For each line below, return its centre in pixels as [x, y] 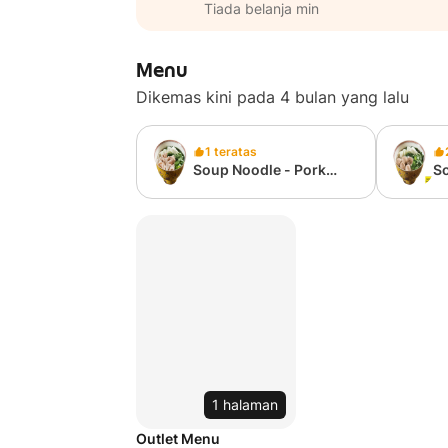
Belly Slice [227, 189]
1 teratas [231, 151]
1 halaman [245, 404]
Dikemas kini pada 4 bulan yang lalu [272, 97]
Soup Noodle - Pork [259, 169]
